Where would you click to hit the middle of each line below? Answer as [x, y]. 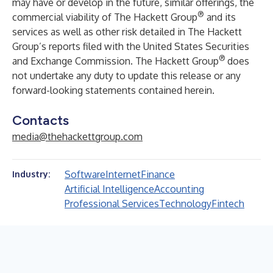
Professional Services [112, 204]
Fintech [228, 204]
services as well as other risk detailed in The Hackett [127, 32]
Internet [123, 174]
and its [220, 17]
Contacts [41, 120]
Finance [158, 174]
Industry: [31, 174]
